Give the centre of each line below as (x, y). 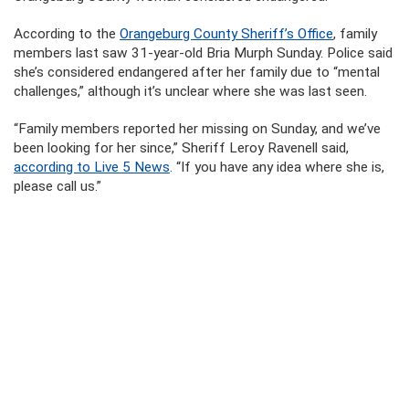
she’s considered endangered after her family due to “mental (197, 72)
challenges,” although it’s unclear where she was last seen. (190, 91)
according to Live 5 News (92, 167)
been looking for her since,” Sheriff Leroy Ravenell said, (181, 148)
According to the (67, 34)
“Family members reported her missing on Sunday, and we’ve (197, 129)
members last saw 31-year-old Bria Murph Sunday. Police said (203, 53)
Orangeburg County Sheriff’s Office (226, 34)
